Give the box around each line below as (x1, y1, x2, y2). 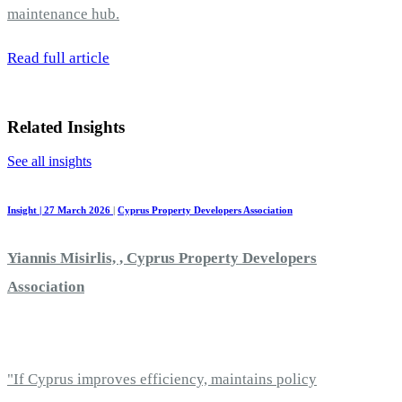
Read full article (7, 48, 109, 66)
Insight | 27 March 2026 (7, 205, 113, 216)
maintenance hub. (7, 4, 119, 22)
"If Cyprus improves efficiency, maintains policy (7, 371, 317, 389)
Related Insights (7, 117, 125, 136)
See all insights (7, 153, 92, 170)
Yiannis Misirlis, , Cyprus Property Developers (7, 249, 317, 267)
